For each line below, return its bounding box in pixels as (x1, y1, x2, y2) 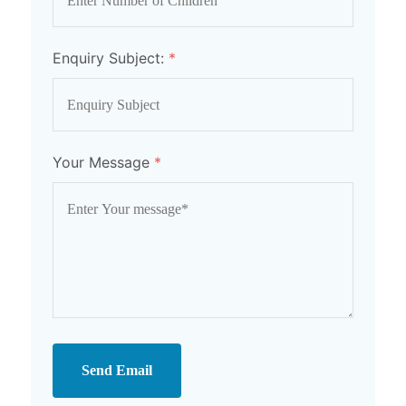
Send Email (82, 362, 152, 378)
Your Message (53, 153, 154, 171)
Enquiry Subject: (53, 49, 169, 67)
